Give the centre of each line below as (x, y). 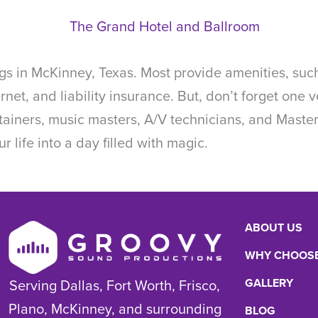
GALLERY (269, 283)
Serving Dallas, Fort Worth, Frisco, (115, 286)
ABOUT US (273, 227)
